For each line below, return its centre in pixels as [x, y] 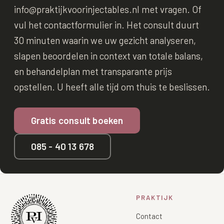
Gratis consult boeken [77, 120]
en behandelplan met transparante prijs [93, 71]
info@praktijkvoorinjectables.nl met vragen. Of [108, 9]
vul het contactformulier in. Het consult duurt [106, 24]
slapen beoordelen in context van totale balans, [108, 55]
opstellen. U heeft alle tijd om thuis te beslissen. [112, 86]
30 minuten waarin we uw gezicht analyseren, [105, 40]
